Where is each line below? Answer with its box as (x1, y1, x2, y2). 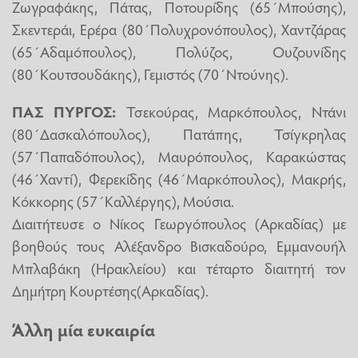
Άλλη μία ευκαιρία (12, 317, 155, 342)
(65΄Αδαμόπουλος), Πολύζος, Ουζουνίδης (12, 40, 346, 62)
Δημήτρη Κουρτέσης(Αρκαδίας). (12, 279, 209, 300)
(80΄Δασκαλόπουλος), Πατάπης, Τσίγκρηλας (12, 122, 346, 144)
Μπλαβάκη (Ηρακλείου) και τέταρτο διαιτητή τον (12, 257, 346, 278)
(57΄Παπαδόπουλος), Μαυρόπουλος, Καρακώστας (12, 145, 346, 166)
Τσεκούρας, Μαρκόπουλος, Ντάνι (115, 100, 346, 121)
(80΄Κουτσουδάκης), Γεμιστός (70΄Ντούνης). (12, 62, 288, 84)
